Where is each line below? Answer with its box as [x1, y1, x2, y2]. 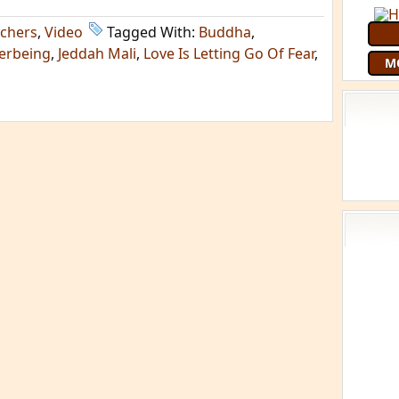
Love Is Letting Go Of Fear [143, 44, 314, 63]
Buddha [199, 22, 251, 42]
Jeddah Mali [58, 44, 136, 63]
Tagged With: [107, 22, 199, 42]
